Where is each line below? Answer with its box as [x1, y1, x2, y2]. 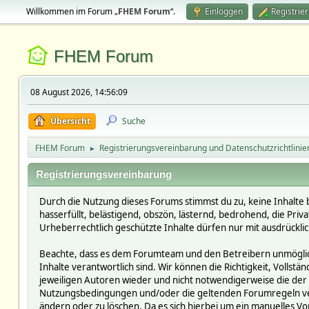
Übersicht [50, 115, 90, 127]
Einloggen [204, 6, 243, 17]
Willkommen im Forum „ [26, 6, 118, 17]
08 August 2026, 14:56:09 [30, 86, 128, 98]
